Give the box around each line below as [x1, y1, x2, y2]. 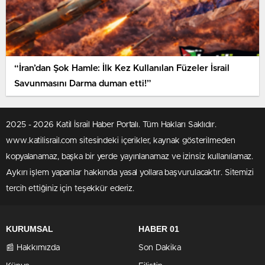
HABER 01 [138, 224, 179, 234]
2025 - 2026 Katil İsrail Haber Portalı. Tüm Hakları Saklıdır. [6, 121, 216, 129]
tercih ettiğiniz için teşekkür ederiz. [6, 185, 135, 193]
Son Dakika [138, 244, 181, 252]
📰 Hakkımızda [6, 244, 60, 252]
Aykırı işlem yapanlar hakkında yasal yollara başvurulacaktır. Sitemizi [6, 169, 254, 177]
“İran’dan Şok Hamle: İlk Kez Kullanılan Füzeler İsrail [14, 63, 230, 73]
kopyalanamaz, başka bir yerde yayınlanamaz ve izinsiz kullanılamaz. [6, 153, 254, 161]
